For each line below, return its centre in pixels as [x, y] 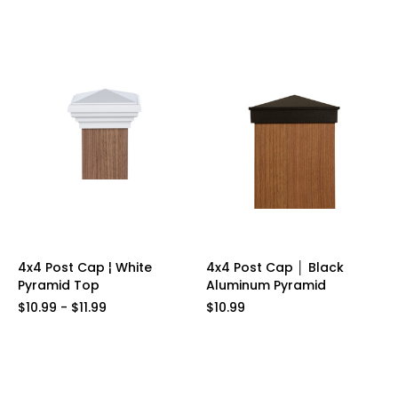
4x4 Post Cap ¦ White [85, 268]
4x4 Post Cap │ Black [275, 268]
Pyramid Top [59, 286]
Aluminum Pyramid [266, 286]
